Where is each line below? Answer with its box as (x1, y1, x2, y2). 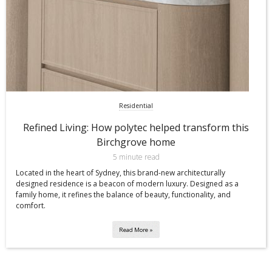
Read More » (119, 225, 153, 234)
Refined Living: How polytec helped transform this (23, 121, 249, 135)
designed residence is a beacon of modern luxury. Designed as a (16, 178, 239, 189)
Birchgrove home (97, 135, 175, 149)
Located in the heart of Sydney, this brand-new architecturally (16, 168, 225, 178)
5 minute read (112, 152, 160, 163)
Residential (119, 101, 153, 110)
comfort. (16, 200, 46, 211)
